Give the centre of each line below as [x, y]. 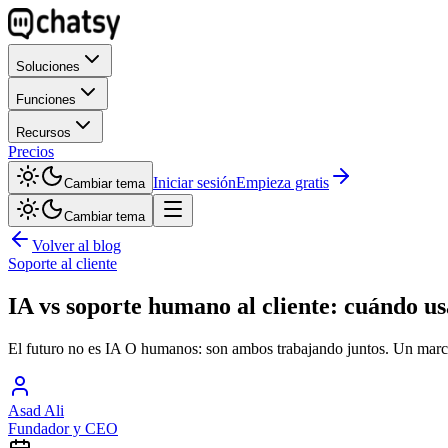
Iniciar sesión [194, 182]
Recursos [43, 132]
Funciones [46, 99]
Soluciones [48, 66]
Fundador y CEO [63, 428]
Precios [31, 151]
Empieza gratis [282, 182]
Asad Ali [36, 410]
